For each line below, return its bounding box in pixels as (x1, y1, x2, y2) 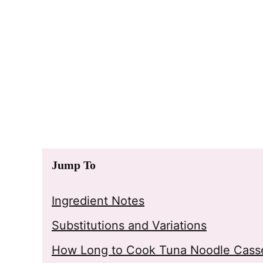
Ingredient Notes (52, 194, 144, 208)
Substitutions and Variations (52, 218, 207, 232)
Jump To (52, 159, 96, 171)
